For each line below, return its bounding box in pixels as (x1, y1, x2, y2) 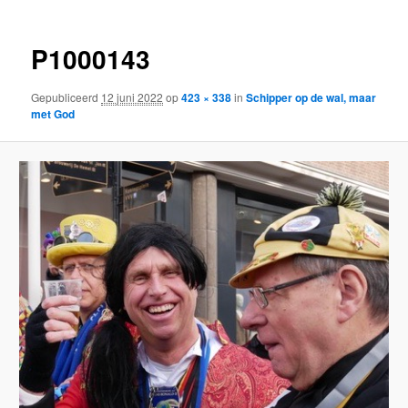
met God (31, 105, 76, 122)
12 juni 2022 (101, 88, 164, 105)
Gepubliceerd (31, 88, 102, 105)
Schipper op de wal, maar (246, 88, 377, 106)
